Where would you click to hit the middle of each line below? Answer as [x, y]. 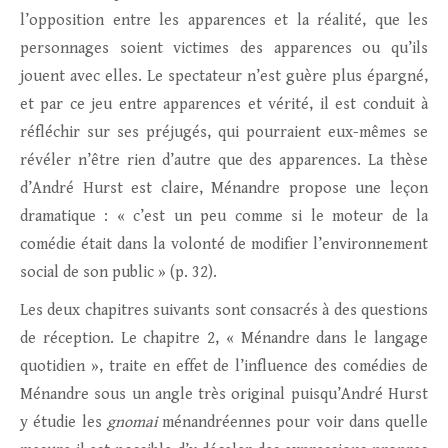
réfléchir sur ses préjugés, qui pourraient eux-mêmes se [224, 133]
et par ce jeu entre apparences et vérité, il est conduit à [224, 105]
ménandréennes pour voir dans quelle [292, 423]
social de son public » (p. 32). [118, 273]
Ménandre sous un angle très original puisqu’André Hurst [224, 395]
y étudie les [63, 423]
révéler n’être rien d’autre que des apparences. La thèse [224, 161]
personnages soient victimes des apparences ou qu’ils [224, 49]
